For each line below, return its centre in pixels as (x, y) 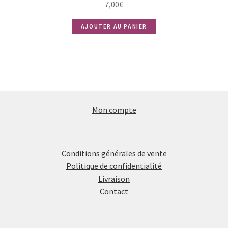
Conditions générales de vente (114, 153)
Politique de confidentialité (114, 166)
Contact (114, 191)
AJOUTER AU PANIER (114, 26)
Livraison (114, 178)
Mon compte (114, 110)
